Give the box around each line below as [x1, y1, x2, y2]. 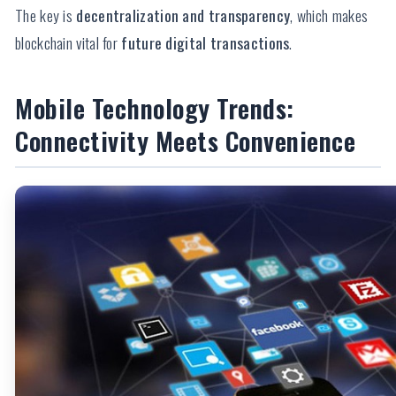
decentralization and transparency [76, 4, 291, 27]
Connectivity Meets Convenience [15, 122, 355, 160]
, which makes [290, 4, 369, 27]
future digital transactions [121, 31, 290, 55]
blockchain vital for [15, 31, 122, 55]
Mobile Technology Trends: [15, 89, 294, 127]
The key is [15, 4, 77, 27]
